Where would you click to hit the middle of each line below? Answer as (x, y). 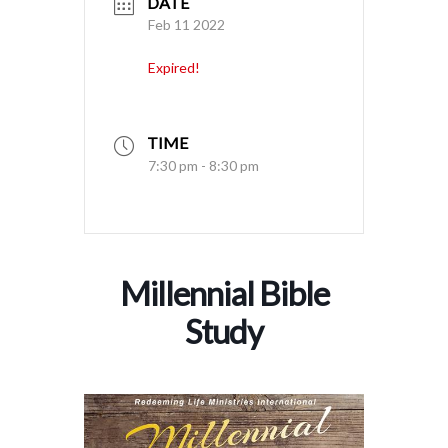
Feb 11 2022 (186, 25)
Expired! (174, 67)
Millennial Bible (224, 292)
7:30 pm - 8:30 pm (203, 165)
